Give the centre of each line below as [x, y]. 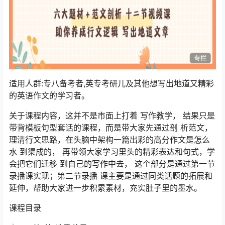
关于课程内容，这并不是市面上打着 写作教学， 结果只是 [112, 116]
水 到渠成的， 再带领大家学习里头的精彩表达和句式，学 [112, 152]
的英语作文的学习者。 [49, 96]
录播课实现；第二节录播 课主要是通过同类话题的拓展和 [111, 176]
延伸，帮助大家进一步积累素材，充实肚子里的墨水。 [105, 188]
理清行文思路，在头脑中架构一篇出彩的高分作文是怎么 [109, 140]
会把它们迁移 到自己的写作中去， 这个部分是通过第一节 [112, 164]
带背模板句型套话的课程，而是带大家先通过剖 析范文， [111, 128]
